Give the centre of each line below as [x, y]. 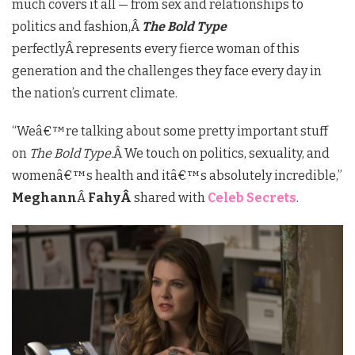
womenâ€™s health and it [91, 175]
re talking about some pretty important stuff [197, 131]
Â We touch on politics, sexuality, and [221, 153]
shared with [170, 197]
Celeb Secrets [251, 197]
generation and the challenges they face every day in [167, 71]
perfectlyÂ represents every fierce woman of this [156, 48]
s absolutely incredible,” [271, 175]
